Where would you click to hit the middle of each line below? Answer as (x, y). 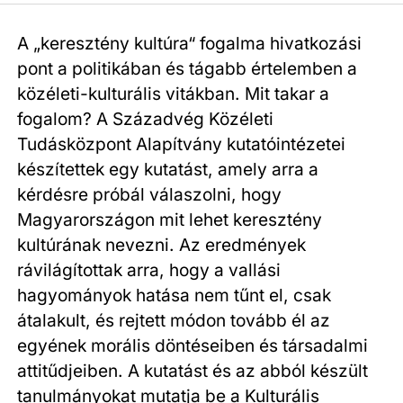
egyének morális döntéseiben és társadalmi (193, 345)
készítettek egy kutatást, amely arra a (168, 169)
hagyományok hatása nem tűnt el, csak (175, 295)
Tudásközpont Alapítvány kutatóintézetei (182, 143)
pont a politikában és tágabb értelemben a (188, 68)
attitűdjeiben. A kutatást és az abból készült (193, 370)
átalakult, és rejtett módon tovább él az (174, 320)
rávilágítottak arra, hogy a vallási (149, 269)
